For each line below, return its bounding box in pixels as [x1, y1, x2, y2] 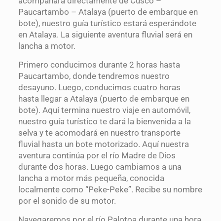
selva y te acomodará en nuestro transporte [18, 128, 181, 138]
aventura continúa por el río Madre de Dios [18, 150, 176, 161]
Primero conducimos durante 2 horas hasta [18, 60, 180, 70]
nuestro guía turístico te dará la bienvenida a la [18, 116, 191, 127]
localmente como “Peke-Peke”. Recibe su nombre [18, 184, 202, 195]
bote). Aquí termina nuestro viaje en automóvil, [18, 105, 190, 115]
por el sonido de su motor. [18, 196, 116, 206]
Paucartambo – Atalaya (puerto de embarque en [18, 7, 198, 17]
